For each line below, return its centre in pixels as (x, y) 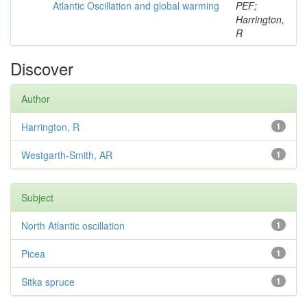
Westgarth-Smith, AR (67, 155)
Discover (42, 68)
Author (36, 99)
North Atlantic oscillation (73, 225)
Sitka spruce (48, 282)
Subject (37, 197)
